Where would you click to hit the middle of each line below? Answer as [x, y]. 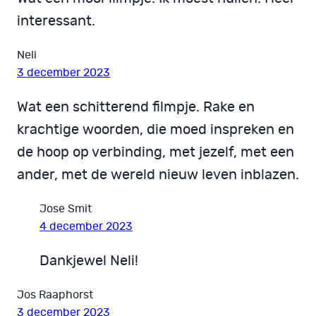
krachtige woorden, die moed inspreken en [156, 130]
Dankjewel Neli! [89, 261]
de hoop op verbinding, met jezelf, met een [156, 153]
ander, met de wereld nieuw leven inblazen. [158, 175]
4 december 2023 [86, 227]
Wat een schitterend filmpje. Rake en [136, 108]
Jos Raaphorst [55, 295]
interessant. [56, 22]
